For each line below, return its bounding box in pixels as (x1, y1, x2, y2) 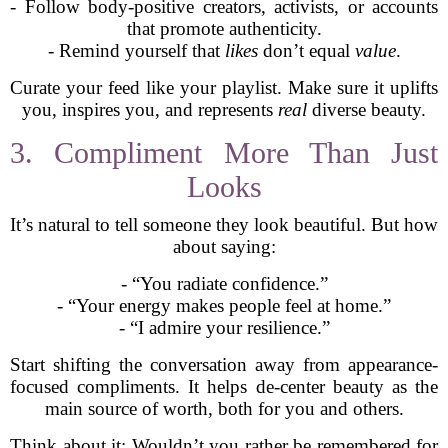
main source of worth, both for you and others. (44, 398, 404, 419)
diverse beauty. (307, 99, 426, 120)
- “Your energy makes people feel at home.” (57, 295, 391, 316)
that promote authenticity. (126, 18, 322, 39)
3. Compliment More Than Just (10, 136, 438, 169)
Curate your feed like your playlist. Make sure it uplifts (10, 77, 438, 98)
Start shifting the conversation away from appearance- (10, 354, 438, 375)
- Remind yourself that (47, 40, 225, 61)
